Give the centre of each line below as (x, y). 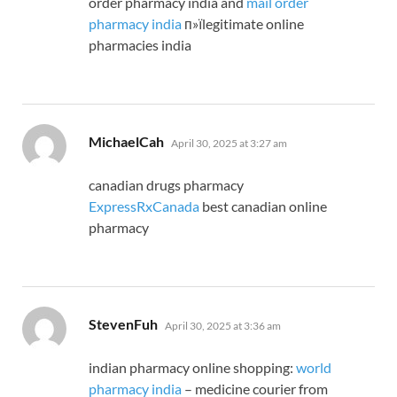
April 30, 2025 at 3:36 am (223, 326)
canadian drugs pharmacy (166, 185)
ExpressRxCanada (144, 206)
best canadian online (263, 206)
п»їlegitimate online (243, 24)
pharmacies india (140, 45)
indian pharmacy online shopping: (192, 368)
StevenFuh (123, 324)
